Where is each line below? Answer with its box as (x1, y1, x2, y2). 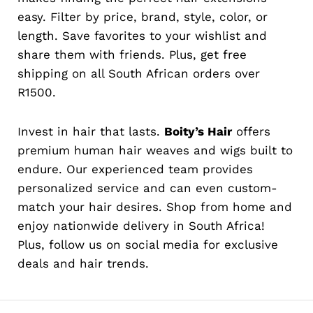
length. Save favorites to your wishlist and (17, 28, 267, 43)
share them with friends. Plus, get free (17, 47, 247, 61)
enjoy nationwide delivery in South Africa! (17, 218, 265, 233)
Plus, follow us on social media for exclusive (17, 237, 278, 252)
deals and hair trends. (17, 256, 149, 270)
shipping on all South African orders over (17, 66, 260, 80)
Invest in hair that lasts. (17, 124, 164, 138)
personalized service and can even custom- (17, 180, 277, 195)
